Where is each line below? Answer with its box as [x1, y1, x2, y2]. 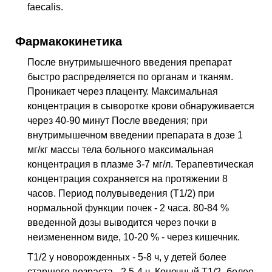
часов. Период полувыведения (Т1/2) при [27, 188, 214, 199]
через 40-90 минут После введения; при [27, 115, 208, 126]
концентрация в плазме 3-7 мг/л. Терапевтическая [27, 158, 254, 169]
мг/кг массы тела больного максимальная [27, 144, 214, 155]
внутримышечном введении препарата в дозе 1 [27, 129, 243, 140]
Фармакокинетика [15, 34, 122, 49]
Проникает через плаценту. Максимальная [27, 86, 218, 97]
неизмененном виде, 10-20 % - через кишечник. [27, 231, 240, 242]
